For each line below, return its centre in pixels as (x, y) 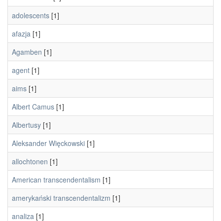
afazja (21, 34)
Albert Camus (33, 107)
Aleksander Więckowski (48, 143)
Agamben (27, 52)
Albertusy (26, 125)
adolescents (31, 15)
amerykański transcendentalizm (61, 198)
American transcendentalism (56, 180)
